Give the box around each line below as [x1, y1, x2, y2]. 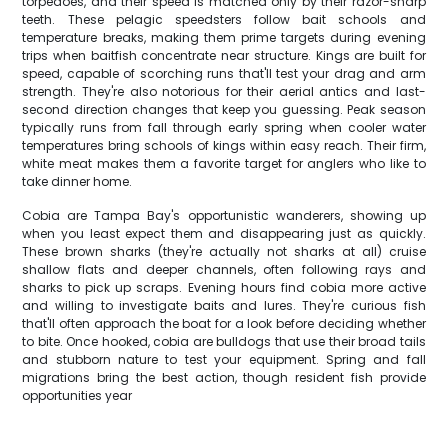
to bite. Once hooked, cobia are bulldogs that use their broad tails [22, 333, 426, 350]
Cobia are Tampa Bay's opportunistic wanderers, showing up [22, 207, 426, 224]
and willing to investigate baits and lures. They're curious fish [22, 297, 426, 314]
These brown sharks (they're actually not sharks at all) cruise [22, 243, 426, 260]
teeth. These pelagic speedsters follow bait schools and [22, 11, 426, 28]
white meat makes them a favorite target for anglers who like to [22, 155, 426, 172]
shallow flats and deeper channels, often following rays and [22, 261, 426, 278]
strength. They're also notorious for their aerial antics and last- [22, 83, 426, 100]
